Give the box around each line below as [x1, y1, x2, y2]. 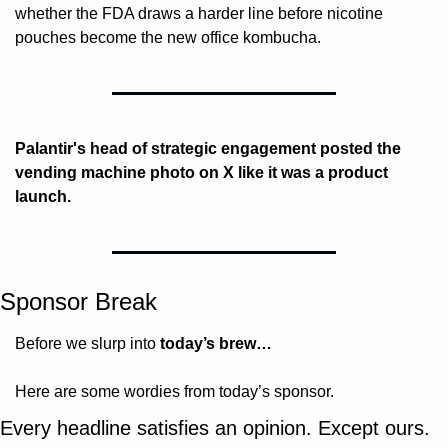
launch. [15, 187, 71, 205]
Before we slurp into [15, 334, 160, 352]
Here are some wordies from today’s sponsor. [15, 382, 334, 400]
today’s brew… [160, 334, 272, 352]
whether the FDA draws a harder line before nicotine [15, 4, 383, 22]
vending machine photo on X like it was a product [15, 163, 388, 181]
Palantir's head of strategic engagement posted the [15, 139, 401, 157]
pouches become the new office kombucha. [15, 28, 321, 46]
